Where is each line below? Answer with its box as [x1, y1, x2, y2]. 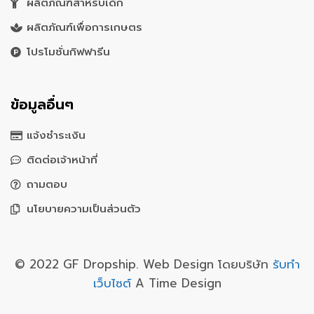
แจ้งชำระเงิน [26, 128, 86, 144]
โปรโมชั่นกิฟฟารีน [26, 44, 110, 60]
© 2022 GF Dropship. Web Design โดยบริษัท [14, 255, 273, 274]
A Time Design [135, 274, 221, 293]
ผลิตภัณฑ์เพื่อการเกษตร [26, 20, 142, 36]
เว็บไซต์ [93, 274, 135, 293]
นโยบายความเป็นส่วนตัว [26, 201, 141, 217]
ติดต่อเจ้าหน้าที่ [26, 152, 97, 168]
